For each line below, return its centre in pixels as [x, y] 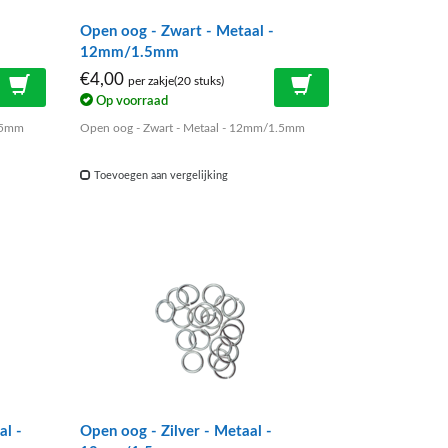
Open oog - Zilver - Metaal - [176, 431]
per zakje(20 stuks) [176, 81]
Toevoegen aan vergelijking [160, 176]
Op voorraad [131, 101]
